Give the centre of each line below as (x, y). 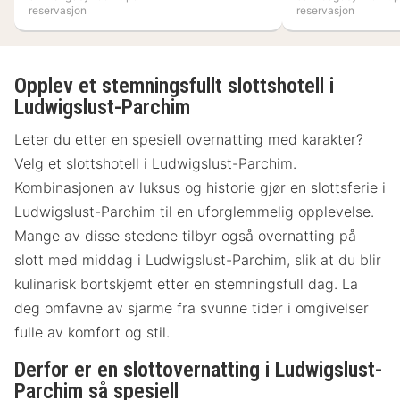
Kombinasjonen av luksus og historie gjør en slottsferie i (200, 188)
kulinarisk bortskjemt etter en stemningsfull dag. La (186, 284)
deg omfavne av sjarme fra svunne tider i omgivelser (192, 308)
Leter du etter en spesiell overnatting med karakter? (189, 140)
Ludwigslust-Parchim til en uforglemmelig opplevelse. (194, 212)
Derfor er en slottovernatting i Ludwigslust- (198, 370)
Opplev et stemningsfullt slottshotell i (174, 86)
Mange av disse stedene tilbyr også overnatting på (185, 236)
